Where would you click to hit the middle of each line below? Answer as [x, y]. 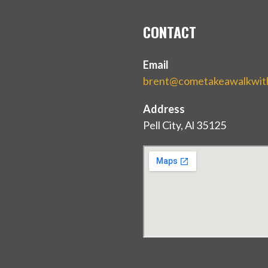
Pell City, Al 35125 [184, 125]
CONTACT [169, 31]
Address [164, 109]
